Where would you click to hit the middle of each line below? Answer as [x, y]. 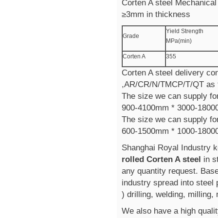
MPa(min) [179, 41]
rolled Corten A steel [163, 159]
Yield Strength [185, 31]
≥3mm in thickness [156, 14]
